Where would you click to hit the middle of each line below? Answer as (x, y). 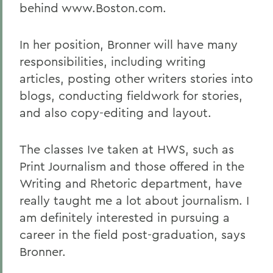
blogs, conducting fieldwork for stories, (131, 95)
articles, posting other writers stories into (136, 78)
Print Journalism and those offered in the (132, 166)
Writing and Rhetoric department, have (131, 183)
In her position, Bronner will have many (129, 44)
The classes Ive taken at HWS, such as (127, 149)
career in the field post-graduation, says (133, 234)
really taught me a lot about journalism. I (134, 200)
